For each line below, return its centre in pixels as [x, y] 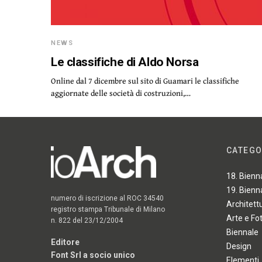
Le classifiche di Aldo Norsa [125, 62]
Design [239, 247]
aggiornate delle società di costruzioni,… [121, 93]
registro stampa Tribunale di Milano [108, 209]
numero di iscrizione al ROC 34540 [108, 198]
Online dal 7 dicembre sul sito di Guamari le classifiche [145, 81]
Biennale [242, 232]
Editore [65, 242]
